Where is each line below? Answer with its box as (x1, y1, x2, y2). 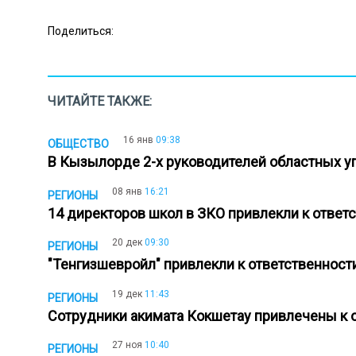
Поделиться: (48, 24, 114, 37)
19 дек (112, 288, 142, 300)
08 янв (112, 185, 142, 197)
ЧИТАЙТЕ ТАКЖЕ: (48, 94, 152, 109)
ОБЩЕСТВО (48, 137, 109, 150)
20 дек (112, 237, 142, 249)
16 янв (123, 134, 153, 145)
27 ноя (112, 339, 142, 351)
